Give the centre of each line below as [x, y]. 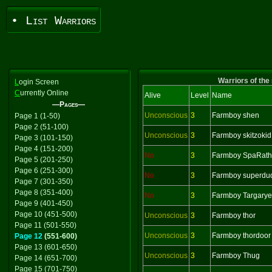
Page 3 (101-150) [44, 138]
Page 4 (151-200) [44, 149]
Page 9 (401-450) [44, 203]
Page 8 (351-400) [44, 192]
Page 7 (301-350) [44, 182]
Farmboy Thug [236, 256]
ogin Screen [39, 82]
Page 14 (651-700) [46, 258]
